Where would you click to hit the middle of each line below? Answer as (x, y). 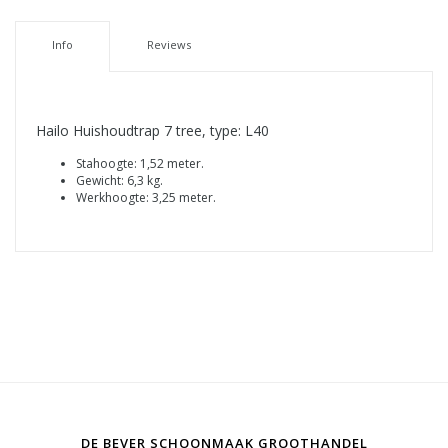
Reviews (168, 45)
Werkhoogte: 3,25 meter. (146, 198)
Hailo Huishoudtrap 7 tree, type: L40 (152, 131)
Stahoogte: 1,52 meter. (140, 164)
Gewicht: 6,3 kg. (119, 181)
